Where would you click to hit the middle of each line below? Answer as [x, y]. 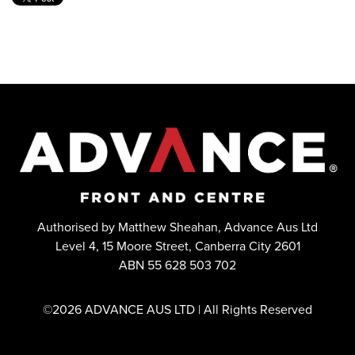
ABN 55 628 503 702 [177, 265]
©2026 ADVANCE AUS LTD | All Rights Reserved [177, 310]
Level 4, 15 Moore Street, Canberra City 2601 [177, 246]
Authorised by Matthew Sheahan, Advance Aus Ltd [177, 227]
